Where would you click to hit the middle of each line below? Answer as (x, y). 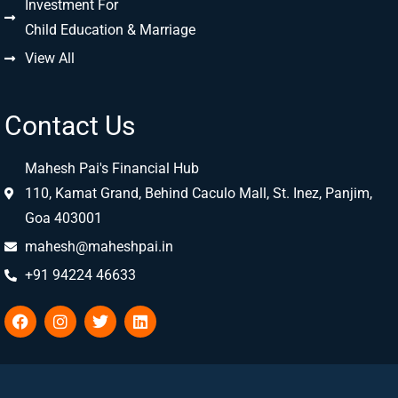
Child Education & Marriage (110, 29)
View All (49, 58)
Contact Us (70, 125)
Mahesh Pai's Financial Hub (111, 168)
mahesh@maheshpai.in (99, 246)
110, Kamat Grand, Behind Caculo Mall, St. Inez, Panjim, (198, 193)
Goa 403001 (63, 218)
